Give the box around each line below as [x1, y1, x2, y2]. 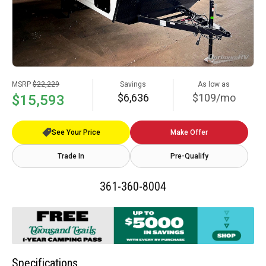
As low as [198, 80, 230, 88]
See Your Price [51, 128, 100, 137]
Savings [120, 80, 146, 88]
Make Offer [170, 128, 208, 137]
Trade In [58, 151, 84, 160]
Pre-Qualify [170, 151, 208, 160]
